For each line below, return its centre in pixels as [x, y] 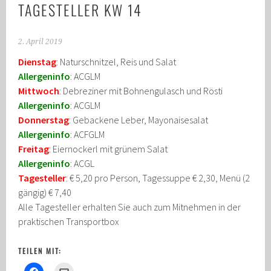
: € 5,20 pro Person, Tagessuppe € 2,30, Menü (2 [158, 178]
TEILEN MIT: [40, 251]
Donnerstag [44, 120]
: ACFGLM [88, 135]
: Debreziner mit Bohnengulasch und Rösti [141, 91]
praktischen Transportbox [69, 222]
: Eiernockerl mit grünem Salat [109, 149]
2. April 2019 [41, 42]
